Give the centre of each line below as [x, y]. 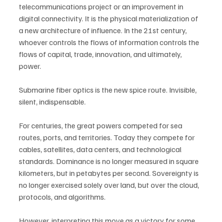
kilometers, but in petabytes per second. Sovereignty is [110, 173]
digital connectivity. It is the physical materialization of [109, 18]
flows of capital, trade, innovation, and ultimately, [101, 54]
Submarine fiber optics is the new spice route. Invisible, [109, 90]
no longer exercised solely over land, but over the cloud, [110, 185]
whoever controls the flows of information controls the [110, 42]
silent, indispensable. [52, 102]
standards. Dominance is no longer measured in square [110, 161]
